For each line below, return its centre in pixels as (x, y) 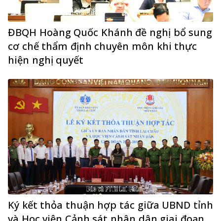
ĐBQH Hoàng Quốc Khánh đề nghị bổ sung (110, 32)
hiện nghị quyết (46, 60)
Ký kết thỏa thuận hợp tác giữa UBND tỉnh (110, 205)
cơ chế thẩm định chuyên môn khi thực (103, 46)
